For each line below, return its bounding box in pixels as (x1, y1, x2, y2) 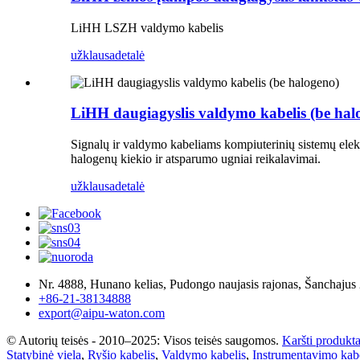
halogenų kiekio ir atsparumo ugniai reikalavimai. (71, 152, 321, 166)
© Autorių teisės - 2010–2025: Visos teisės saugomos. (6, 333, 279, 348)
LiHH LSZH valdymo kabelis (71, 20, 223, 35)
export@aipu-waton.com (39, 306, 165, 321)
